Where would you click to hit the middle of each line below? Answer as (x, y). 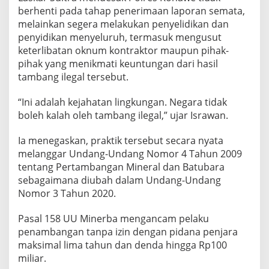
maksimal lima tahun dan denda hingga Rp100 (122, 245)
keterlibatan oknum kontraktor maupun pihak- (123, 51)
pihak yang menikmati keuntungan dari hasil (118, 64)
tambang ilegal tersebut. (73, 77)
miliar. (32, 258)
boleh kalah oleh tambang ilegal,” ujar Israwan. (123, 116)
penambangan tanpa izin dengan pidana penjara (128, 232)
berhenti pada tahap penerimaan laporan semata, (131, 11)
